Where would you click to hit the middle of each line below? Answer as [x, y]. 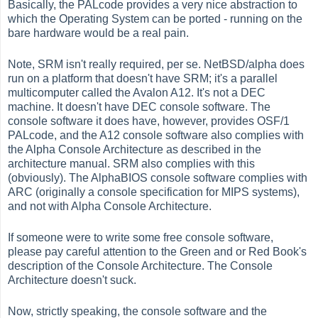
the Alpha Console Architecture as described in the [135, 149]
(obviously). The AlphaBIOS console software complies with [158, 177]
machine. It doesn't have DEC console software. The [139, 106]
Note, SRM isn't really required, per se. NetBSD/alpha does [157, 64]
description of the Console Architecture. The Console [141, 265]
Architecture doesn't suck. [72, 280]
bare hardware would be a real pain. [99, 33]
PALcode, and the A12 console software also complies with [156, 135]
